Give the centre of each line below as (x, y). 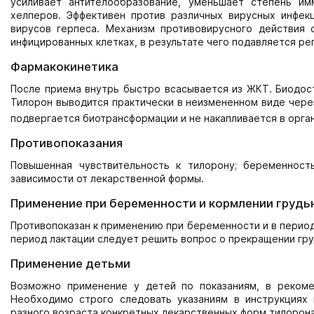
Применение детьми (70, 263)
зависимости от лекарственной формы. (107, 178)
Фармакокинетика (64, 67)
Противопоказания (67, 143)
